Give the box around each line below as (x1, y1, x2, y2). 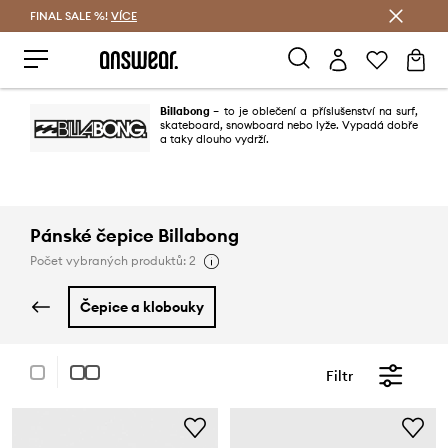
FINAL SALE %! (30, 9, 111, 23)
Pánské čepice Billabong (30, 224, 239, 247)
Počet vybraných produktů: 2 (30, 253, 196, 268)
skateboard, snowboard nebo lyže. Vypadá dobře (160, 118, 418, 132)
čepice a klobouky (91, 298, 204, 316)
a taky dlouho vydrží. (160, 132, 269, 146)
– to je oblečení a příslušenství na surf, (213, 104, 418, 118)
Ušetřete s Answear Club (165, 9, 283, 22)
